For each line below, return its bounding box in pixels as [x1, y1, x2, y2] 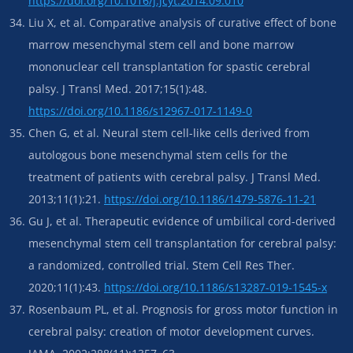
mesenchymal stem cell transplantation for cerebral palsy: [28, 235, 336, 251]
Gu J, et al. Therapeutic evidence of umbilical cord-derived [28, 213, 336, 229]
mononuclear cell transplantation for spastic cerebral [28, 58, 310, 74]
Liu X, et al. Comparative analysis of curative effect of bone [28, 14, 336, 30]
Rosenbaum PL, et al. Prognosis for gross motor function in [28, 301, 338, 317]
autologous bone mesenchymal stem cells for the [28, 147, 288, 162]
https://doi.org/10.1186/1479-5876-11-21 [104, 191, 316, 206]
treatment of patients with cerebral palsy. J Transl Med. [28, 169, 321, 184]
